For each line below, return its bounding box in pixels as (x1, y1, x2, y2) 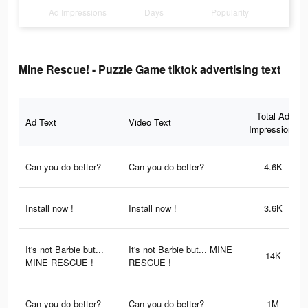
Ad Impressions (49, 6, 107, 19)
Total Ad (256, 109, 289, 123)
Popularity (211, 6, 250, 19)
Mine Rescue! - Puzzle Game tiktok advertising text (19, 61, 280, 78)
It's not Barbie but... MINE (129, 243, 232, 256)
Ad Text (25, 115, 56, 129)
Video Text (129, 115, 171, 129)
